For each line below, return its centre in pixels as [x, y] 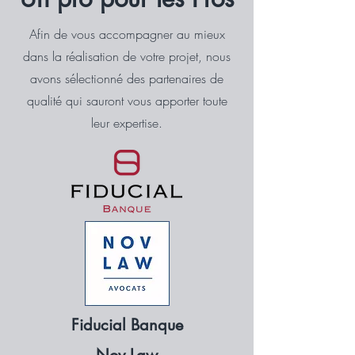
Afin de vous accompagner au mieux [127, 34]
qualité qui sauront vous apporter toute [127, 101]
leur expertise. [127, 123]
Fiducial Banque [127, 325]
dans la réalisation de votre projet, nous [127, 56]
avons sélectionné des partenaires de [127, 78]
